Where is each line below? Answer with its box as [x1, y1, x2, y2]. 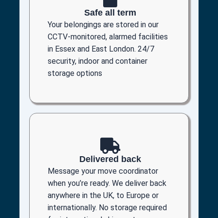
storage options [48, 68, 102, 78]
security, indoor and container [48, 56, 147, 66]
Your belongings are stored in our [48, 19, 159, 29]
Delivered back [79, 154, 142, 164]
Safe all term [84, 7, 137, 18]
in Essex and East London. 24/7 [48, 44, 154, 54]
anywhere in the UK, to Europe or [48, 190, 159, 200]
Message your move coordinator [48, 166, 158, 176]
